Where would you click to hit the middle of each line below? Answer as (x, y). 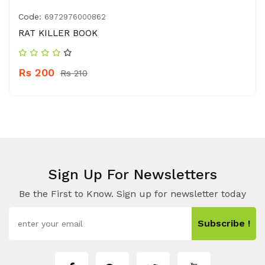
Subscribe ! (224, 223)
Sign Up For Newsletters (132, 174)
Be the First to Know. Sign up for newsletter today (132, 194)
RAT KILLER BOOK (58, 33)
